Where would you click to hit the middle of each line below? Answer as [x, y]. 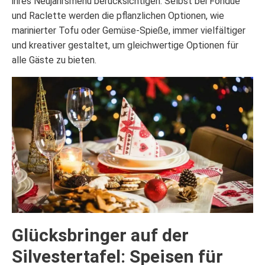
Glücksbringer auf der [100, 235]
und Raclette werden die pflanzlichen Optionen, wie [118, 16]
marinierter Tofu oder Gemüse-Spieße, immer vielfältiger [129, 31]
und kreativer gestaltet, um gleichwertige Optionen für [125, 46]
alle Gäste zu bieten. [54, 60]
